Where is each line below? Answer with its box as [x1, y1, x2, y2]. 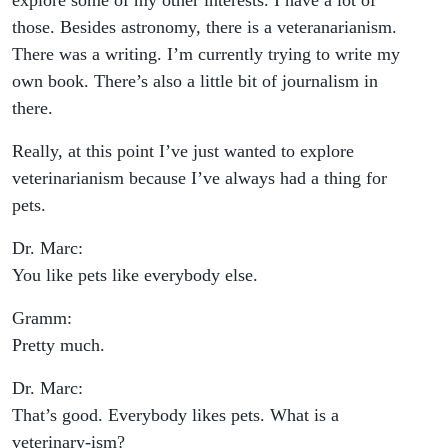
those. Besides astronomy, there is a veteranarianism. [12, 17, 397, 38]
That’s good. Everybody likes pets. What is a [12, 405, 339, 426]
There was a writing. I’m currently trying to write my [12, 44, 400, 65]
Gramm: [12, 308, 72, 329]
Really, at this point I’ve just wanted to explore [12, 141, 354, 162]
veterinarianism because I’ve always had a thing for [12, 168, 387, 189]
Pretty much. [12, 335, 105, 356]
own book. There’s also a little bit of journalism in [12, 71, 378, 92]
